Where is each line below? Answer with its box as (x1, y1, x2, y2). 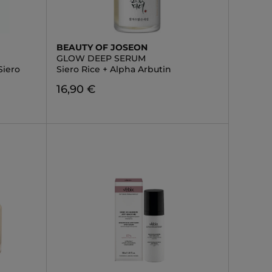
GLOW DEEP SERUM (56, 53, 146, 64)
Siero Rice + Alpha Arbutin (56, 64, 171, 75)
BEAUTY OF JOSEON (56, 42, 148, 53)
